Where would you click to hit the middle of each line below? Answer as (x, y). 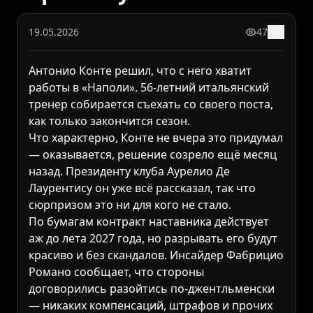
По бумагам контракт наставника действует (149, 222)
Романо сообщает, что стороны (116, 272)
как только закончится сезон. (109, 121)
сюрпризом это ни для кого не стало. (130, 205)
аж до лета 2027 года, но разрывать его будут (153, 239)
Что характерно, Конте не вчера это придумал (156, 138)
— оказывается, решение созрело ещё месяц (153, 155)
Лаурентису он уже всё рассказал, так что (142, 188)
